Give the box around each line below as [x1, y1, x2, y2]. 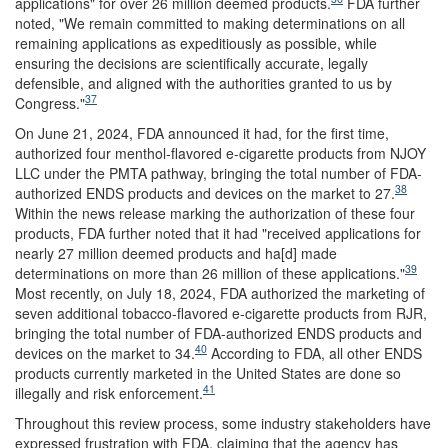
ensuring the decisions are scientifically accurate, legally [15, 52, 368, 73]
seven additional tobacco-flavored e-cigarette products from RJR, [15, 302, 427, 323]
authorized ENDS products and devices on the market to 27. [15, 182, 395, 203]
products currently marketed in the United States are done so [15, 362, 401, 383]
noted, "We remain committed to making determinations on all [15, 12, 405, 33]
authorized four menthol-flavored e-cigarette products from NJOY [15, 142, 426, 163]
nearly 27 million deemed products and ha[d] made [15, 242, 337, 263]
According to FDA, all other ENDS [207, 342, 422, 363]
